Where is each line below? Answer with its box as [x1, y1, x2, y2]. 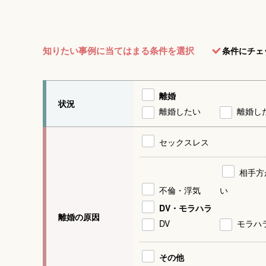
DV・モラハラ [159, 202, 212, 214]
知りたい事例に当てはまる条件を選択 [43, 44, 194, 57]
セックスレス [159, 136, 209, 148]
